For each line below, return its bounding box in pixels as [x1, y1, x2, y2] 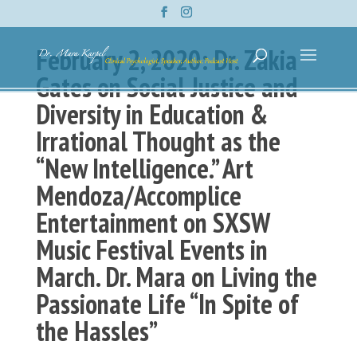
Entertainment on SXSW [35, 205, 269, 240]
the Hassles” [35, 313, 158, 348]
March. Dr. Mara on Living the [35, 259, 317, 294]
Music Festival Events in [35, 232, 268, 267]
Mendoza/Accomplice [35, 178, 241, 213]
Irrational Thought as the [35, 124, 280, 159]
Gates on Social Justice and [35, 69, 297, 104]
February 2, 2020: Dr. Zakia [35, 42, 297, 77]
